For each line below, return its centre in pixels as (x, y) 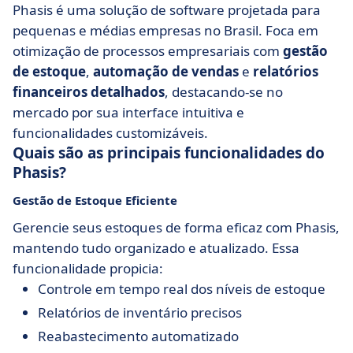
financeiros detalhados (89, 92)
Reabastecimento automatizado (138, 336)
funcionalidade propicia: (88, 268)
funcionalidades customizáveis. (110, 133)
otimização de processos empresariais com (148, 51)
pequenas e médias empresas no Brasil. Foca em (165, 30)
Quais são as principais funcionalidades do (169, 153)
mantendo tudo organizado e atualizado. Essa (156, 248)
